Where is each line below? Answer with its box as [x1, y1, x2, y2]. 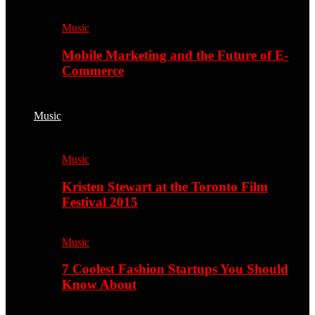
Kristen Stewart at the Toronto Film [62, 179, 268, 195]
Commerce [62, 63, 124, 78]
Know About [62, 277, 136, 292]
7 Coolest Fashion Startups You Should [62, 262, 288, 277]
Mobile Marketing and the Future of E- [62, 47, 288, 63]
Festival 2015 [62, 195, 138, 210]
